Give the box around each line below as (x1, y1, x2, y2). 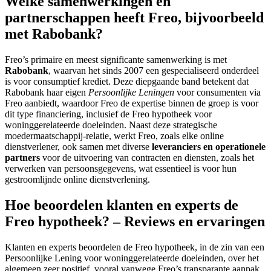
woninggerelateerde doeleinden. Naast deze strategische (5, 119, 217, 130)
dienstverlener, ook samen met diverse (5, 141, 152, 152)
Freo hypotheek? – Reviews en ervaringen (5, 213, 265, 229)
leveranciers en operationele (152, 141, 266, 152)
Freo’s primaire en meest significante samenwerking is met (5, 54, 227, 65)
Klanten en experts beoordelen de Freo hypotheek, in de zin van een (5, 241, 264, 252)
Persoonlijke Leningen (88, 87, 174, 97)
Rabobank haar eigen (5, 87, 88, 97)
